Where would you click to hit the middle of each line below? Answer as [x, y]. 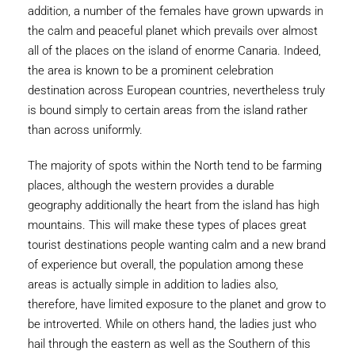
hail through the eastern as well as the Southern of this [169, 344]
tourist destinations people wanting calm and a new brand [177, 245]
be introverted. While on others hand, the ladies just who [172, 324]
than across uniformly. [85, 130]
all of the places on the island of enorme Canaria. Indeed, [174, 51]
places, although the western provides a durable [151, 185]
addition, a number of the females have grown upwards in [176, 11]
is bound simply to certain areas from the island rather [168, 110]
